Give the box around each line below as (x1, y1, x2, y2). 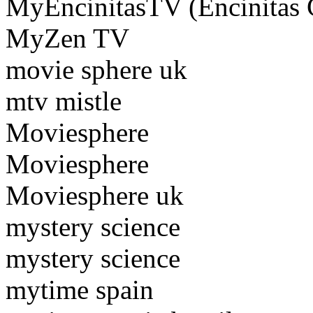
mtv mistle (6, 86, 122, 117)
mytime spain (6, 275, 154, 305)
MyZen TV (6, 23, 129, 54)
